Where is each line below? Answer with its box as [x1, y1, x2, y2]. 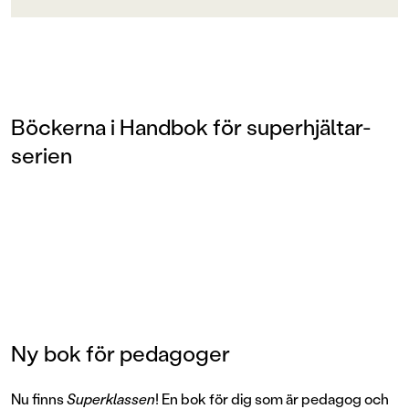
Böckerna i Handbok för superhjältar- [11, 112, 372, 142]
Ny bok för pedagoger [11, 339, 230, 368]
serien [11, 141, 72, 170]
